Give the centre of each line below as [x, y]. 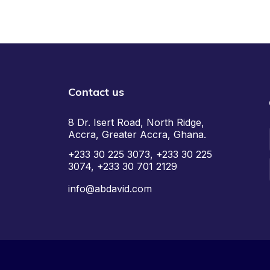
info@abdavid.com [110, 189]
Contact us [96, 92]
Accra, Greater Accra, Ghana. [137, 134]
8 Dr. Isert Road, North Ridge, [137, 122]
